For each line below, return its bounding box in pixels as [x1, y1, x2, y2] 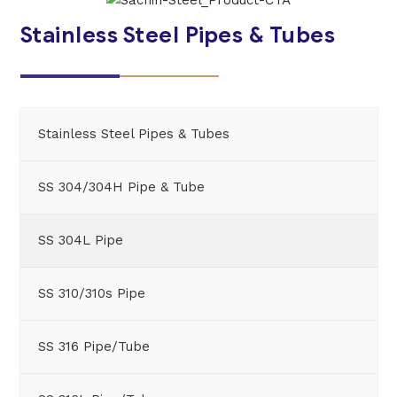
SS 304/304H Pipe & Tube [37, 178, 205, 195]
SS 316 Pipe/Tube [37, 338, 150, 354]
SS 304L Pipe [37, 231, 123, 248]
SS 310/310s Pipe [37, 284, 145, 301]
